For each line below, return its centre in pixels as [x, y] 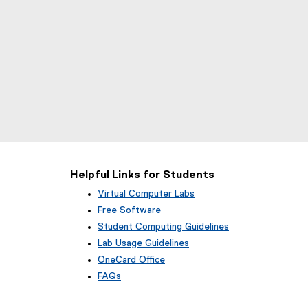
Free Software [129, 210]
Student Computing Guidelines [163, 227]
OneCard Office [131, 260]
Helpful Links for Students [142, 175]
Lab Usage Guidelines [143, 243]
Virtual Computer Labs [146, 194]
